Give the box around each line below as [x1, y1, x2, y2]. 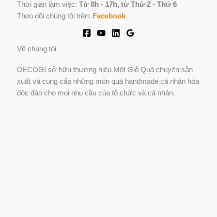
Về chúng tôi [17, 45, 56, 53]
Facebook [93, 12, 125, 20]
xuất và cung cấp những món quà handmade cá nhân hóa [17, 77, 199, 85]
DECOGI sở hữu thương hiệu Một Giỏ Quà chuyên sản [17, 65, 193, 74]
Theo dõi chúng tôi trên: [17, 12, 93, 20]
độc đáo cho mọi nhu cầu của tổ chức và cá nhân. [17, 89, 175, 97]
